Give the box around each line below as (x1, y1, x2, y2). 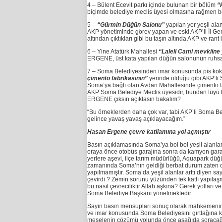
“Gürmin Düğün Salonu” (97, 21, 165, 29)
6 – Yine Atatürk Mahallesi (87, 48, 157, 55)
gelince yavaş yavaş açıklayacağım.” (87, 115, 185, 123)
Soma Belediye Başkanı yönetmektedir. (87, 190, 192, 197)
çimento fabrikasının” (87, 75, 148, 82)
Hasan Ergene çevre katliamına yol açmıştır (87, 128, 211, 136)
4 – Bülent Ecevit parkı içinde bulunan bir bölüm (87, 1, 216, 9)
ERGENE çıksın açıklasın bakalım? (87, 96, 181, 103)
